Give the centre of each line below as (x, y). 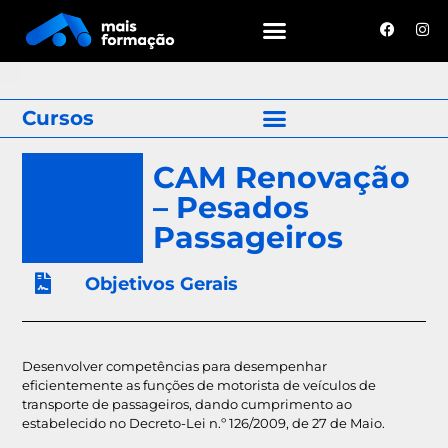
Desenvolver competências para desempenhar (175, 365)
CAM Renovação (282, 178)
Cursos (58, 117)
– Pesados (231, 208)
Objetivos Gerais (161, 284)
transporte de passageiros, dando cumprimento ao (187, 403)
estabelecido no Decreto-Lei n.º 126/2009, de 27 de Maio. (204, 422)
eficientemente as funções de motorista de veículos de (199, 384)
